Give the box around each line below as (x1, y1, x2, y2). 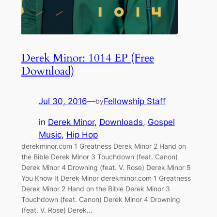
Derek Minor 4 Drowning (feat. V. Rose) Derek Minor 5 (21, 163, 191, 172)
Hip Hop (66, 130, 98, 140)
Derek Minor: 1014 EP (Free (21, 50, 154, 66)
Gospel (147, 117, 175, 127)
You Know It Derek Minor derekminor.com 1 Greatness (21, 174, 191, 183)
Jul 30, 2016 (38, 96, 87, 107)
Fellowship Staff (103, 96, 166, 107)
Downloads (99, 117, 143, 127)
